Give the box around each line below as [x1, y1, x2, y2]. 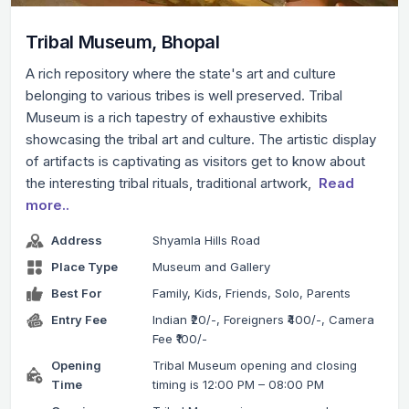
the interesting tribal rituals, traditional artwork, [26, 174, 315, 193]
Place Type [51, 259, 118, 275]
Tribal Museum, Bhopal [26, 31, 220, 54]
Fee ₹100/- [152, 331, 207, 347]
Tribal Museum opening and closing [152, 358, 357, 373]
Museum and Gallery [152, 259, 270, 275]
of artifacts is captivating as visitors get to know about [26, 152, 365, 171]
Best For [51, 286, 101, 301]
